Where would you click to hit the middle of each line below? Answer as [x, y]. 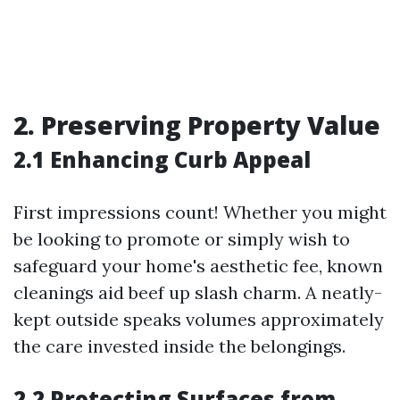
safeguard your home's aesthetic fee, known [198, 266]
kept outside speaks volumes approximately [199, 319]
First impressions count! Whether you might [200, 212]
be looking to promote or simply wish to [182, 239]
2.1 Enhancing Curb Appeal [162, 159]
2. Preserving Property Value [197, 125]
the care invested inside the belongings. [179, 346]
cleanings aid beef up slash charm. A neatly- [198, 292]
